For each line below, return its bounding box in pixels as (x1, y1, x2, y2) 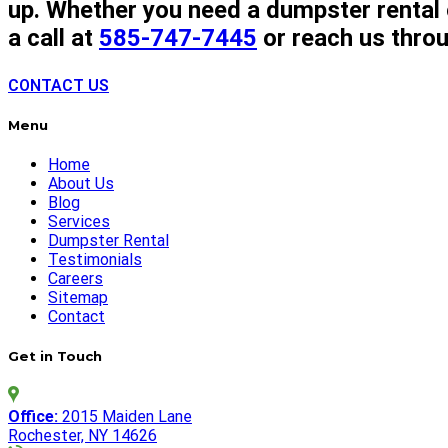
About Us (48, 174, 114, 194)
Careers (48, 269, 103, 289)
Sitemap (48, 288, 108, 308)
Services (48, 212, 110, 232)
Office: (8, 407, 58, 427)
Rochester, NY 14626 (8, 426, 157, 446)
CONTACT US (8, 75, 109, 95)
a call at (8, 23, 99, 52)
